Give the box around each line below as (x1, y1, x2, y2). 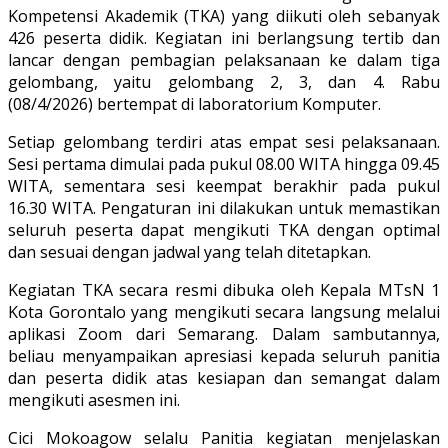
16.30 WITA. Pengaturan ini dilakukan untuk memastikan (8, 197, 440, 220)
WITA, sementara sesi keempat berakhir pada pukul (8, 175, 440, 198)
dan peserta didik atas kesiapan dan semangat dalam (8, 367, 440, 390)
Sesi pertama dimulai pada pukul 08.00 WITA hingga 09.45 (8, 153, 440, 176)
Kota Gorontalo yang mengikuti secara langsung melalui (8, 301, 440, 324)
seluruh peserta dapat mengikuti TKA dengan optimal (8, 219, 440, 242)
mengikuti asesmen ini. (8, 389, 180, 412)
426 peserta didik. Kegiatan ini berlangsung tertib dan (8, 27, 440, 50)
